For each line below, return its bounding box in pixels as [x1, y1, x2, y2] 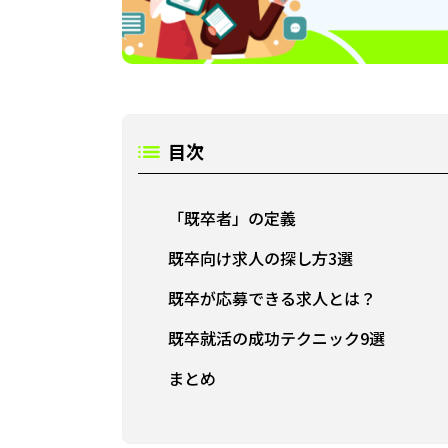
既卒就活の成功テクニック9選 [168, 326, 385, 350]
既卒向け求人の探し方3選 [168, 246, 353, 270]
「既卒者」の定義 [168, 206, 296, 230]
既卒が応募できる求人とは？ [168, 286, 376, 310]
